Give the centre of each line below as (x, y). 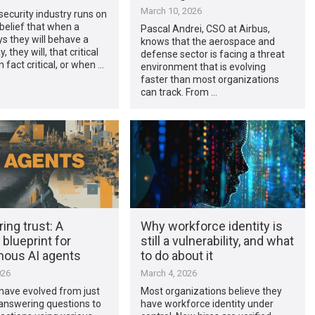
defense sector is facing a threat (212, 54)
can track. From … (179, 92)
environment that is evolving (203, 66)
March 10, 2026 (171, 11)
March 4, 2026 (168, 273)
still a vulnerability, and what (217, 240)
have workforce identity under (207, 303)
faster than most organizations (210, 79)
